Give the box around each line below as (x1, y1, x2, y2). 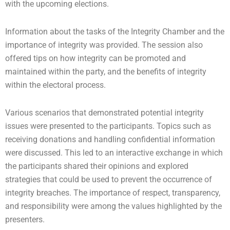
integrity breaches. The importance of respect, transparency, (5, 187, 220, 198)
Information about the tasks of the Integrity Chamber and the (5, 26, 224, 36)
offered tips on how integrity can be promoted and (5, 53, 186, 63)
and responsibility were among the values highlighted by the (5, 201, 222, 211)
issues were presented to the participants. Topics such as (5, 121, 211, 131)
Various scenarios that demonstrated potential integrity (5, 107, 204, 118)
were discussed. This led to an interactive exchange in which (5, 147, 223, 158)
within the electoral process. (5, 80, 106, 90)
